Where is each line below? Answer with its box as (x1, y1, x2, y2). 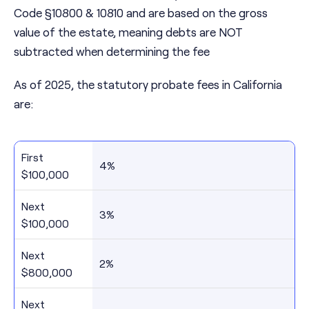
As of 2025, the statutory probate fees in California (14, 77, 282, 92)
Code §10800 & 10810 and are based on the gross (14, 6, 268, 20)
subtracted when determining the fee (14, 44, 210, 59)
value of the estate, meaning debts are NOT (14, 25, 243, 39)
